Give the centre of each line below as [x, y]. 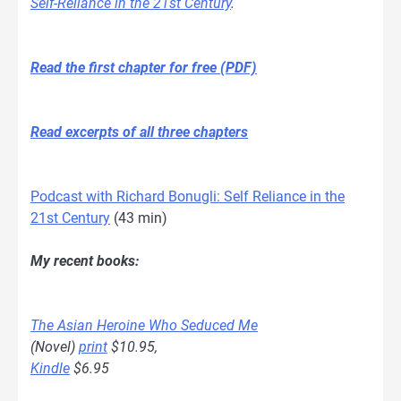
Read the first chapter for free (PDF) [144, 67]
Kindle [50, 369]
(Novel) [55, 347]
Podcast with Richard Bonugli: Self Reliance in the [188, 196]
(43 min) [139, 218]
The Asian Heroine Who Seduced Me [144, 326]
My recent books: [85, 261]
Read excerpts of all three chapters [139, 132]
